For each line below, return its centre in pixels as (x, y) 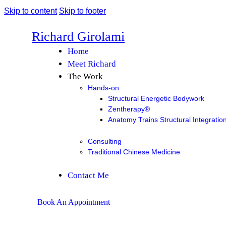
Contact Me (88, 175)
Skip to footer (82, 11)
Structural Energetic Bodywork (156, 98)
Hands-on (103, 88)
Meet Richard (92, 64)
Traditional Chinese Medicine (134, 152)
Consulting (104, 142)
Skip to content (31, 11)
